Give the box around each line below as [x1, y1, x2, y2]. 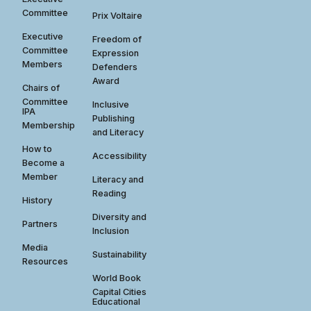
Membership [22, 119, 76, 131]
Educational [92, 296, 141, 307]
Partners [22, 218, 58, 229]
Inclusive [92, 99, 130, 110]
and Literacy [92, 126, 144, 137]
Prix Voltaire [92, 10, 143, 21]
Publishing [92, 112, 135, 124]
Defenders [92, 61, 138, 72]
